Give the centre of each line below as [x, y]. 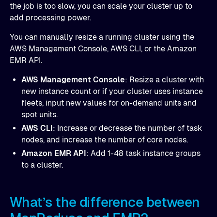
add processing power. [50, 18]
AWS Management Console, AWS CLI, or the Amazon [103, 49]
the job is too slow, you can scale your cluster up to [101, 6]
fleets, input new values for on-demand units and [109, 103]
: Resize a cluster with [164, 80]
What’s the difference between [105, 202]
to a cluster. [42, 165]
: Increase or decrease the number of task [127, 128]
